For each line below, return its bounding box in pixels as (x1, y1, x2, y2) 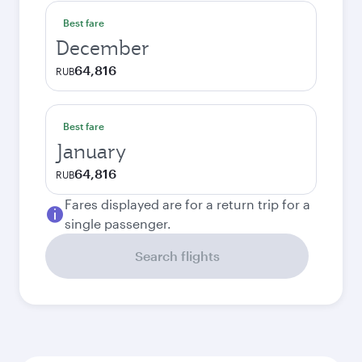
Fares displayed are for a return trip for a (65, 196, 310, 212)
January (56, 138, 126, 164)
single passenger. (65, 216, 171, 231)
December (56, 35, 149, 61)
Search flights (134, 248, 220, 263)
